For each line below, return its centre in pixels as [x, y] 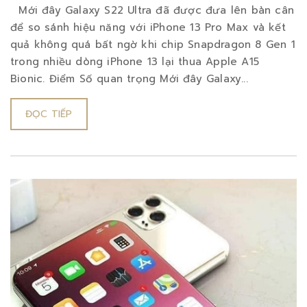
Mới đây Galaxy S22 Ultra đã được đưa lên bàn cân [152, 11]
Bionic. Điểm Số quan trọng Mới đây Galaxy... [129, 79]
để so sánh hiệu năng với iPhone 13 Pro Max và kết [148, 28]
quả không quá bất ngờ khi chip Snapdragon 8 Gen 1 [153, 45]
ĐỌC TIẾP [49, 114]
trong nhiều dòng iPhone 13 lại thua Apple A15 [135, 62]
